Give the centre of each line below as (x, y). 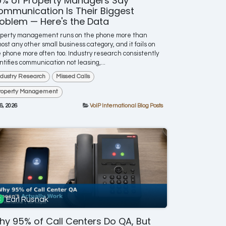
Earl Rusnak (27, 199)
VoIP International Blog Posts (126, 105)
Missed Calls (73, 76)
